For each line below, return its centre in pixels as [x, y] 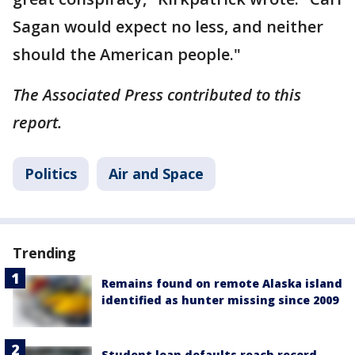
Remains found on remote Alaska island [222, 283]
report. [37, 122]
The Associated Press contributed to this [157, 94]
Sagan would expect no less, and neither [168, 26]
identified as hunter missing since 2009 [220, 300]
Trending [45, 252]
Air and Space [156, 173]
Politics [51, 173]
